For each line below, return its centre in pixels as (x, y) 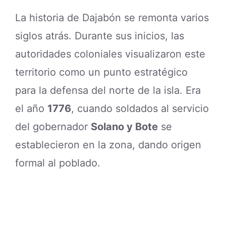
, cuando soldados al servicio (140, 108)
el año (31, 108)
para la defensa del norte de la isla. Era (108, 90)
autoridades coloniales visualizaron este (110, 54)
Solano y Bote (124, 126)
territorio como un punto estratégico (101, 72)
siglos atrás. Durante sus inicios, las (100, 36)
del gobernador (53, 126)
